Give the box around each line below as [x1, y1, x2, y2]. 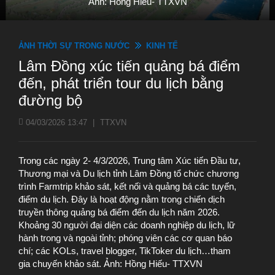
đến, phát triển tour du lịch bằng [18, 75, 223, 91]
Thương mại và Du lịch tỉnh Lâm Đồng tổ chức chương [18, 168, 239, 179]
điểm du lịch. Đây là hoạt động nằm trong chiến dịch [18, 194, 225, 204]
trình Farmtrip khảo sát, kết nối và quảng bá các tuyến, [18, 181, 236, 192]
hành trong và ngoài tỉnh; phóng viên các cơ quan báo [18, 233, 232, 243]
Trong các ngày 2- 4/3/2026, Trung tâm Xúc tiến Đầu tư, [18, 155, 241, 166]
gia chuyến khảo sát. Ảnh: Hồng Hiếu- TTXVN [18, 258, 203, 269]
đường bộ [18, 92, 82, 109]
